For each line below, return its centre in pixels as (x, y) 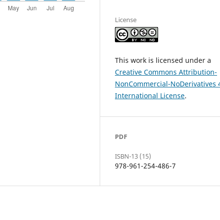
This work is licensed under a (163, 60)
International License (150, 96)
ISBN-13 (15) (133, 156)
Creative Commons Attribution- (166, 72)
